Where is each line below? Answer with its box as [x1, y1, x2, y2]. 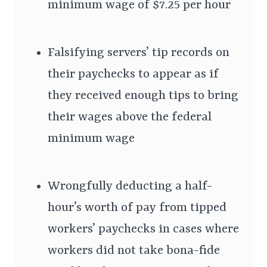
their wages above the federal [48, 110, 212, 125]
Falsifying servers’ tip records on [48, 45, 229, 60]
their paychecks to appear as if [48, 67, 219, 82]
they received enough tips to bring [48, 88, 238, 103]
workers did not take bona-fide [48, 243, 220, 258]
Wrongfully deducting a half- [48, 179, 212, 194]
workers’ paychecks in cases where [48, 222, 239, 237]
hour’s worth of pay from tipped [48, 200, 226, 215]
